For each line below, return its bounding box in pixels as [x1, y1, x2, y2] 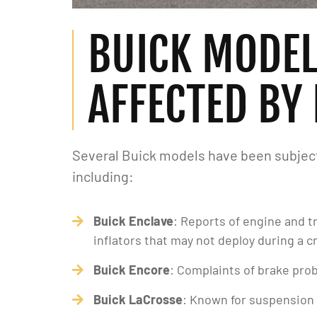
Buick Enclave [93, 213, 173, 229]
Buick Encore [93, 262, 170, 277]
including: [72, 168, 134, 185]
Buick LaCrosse [93, 292, 183, 307]
